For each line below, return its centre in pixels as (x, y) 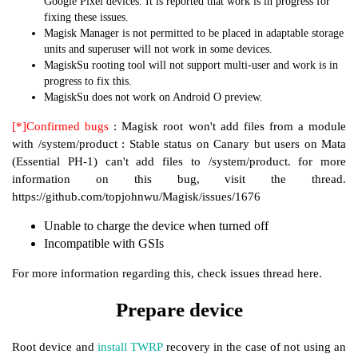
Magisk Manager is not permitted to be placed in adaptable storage (194, 34)
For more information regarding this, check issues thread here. (167, 274)
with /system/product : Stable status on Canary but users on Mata (179, 144)
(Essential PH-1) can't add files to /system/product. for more (179, 162)
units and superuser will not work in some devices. (158, 50)
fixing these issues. (86, 18)
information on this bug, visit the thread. (179, 179)
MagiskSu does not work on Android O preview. (153, 97)
